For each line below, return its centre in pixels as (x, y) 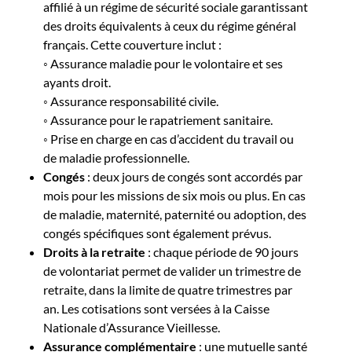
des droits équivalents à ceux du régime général (170, 26)
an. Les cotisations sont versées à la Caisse (156, 308)
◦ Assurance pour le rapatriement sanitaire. (158, 120)
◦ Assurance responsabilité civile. (131, 101)
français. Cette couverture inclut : (132, 44)
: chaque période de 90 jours (222, 252)
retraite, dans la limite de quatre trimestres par (168, 290)
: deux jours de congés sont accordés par (194, 176)
